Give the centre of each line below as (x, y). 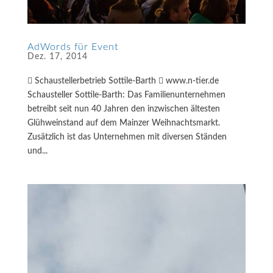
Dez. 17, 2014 (57, 57)
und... (37, 151)
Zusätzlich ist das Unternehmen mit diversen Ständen (127, 137)
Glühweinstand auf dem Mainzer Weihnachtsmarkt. (123, 123)
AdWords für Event (73, 47)
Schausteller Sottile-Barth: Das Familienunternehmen (126, 95)
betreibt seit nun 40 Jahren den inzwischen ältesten (123, 109)
